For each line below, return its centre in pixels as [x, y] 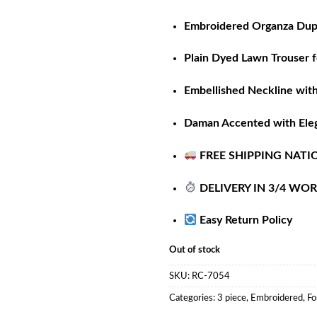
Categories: [193, 298]
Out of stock [195, 250]
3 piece [232, 298]
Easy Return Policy [246, 220]
